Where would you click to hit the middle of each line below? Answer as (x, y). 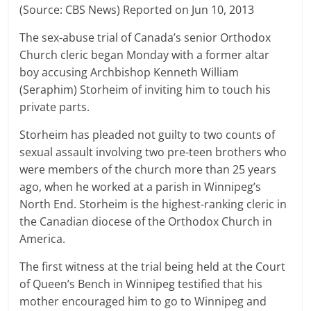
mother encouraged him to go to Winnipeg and (143, 301)
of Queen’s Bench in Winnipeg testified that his (141, 284)
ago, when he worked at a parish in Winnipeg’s (141, 186)
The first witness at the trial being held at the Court (153, 266)
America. (43, 238)
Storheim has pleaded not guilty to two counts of (148, 134)
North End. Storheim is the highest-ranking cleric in (153, 204)
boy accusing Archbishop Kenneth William (129, 72)
